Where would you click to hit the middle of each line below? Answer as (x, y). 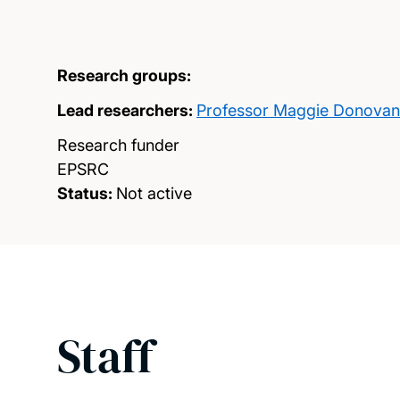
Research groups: (124, 75)
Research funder (118, 145)
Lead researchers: (125, 110)
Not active (154, 193)
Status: (85, 193)
